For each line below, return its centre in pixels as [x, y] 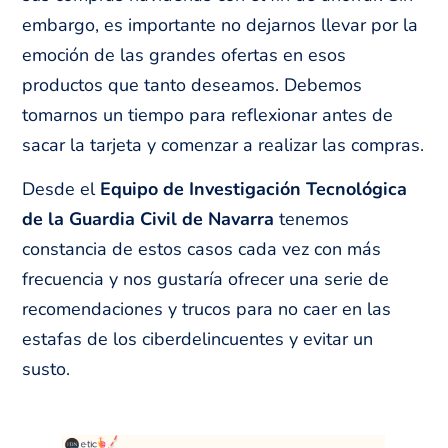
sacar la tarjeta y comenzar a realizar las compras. [223, 144]
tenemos [312, 219]
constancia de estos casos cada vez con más [202, 249]
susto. [46, 369]
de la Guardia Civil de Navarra [148, 219]
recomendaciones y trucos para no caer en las [207, 309]
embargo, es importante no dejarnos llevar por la [220, 24]
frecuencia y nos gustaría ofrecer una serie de [206, 279]
